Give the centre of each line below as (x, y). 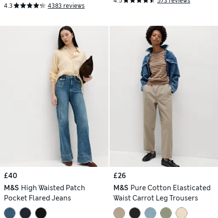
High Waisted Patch (53, 188)
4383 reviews (66, 6)
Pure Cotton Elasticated (170, 188)
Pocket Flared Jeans (37, 198)
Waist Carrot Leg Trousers (156, 198)
